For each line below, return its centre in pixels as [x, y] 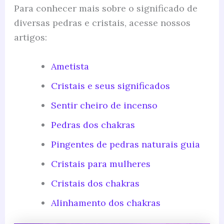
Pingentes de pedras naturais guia [125, 144]
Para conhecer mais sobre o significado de [105, 8]
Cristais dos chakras [95, 183]
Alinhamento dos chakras [105, 202]
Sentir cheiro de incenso [104, 105]
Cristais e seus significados [110, 85]
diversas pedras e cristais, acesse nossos [102, 22]
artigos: [30, 37]
